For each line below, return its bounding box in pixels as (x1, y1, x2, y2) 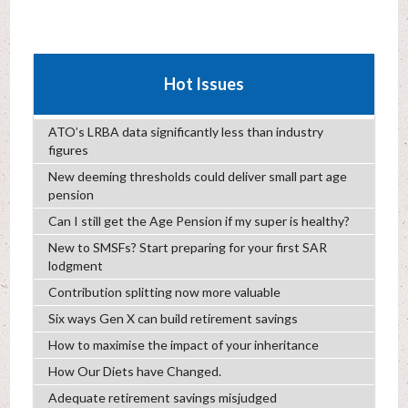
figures (47, 142, 88, 158)
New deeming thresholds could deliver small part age (47, 168, 347, 185)
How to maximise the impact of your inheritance (47, 337, 319, 353)
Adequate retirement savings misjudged (47, 390, 277, 406)
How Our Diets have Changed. (47, 363, 221, 380)
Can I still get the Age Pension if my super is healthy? (47, 213, 350, 229)
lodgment (47, 258, 103, 274)
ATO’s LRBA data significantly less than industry (47, 124, 323, 140)
